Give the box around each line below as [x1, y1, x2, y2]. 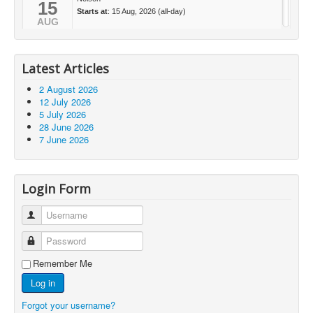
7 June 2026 [39, 132, 89, 146]
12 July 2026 [39, 94, 91, 108]
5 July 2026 [39, 107, 86, 121]
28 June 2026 [39, 119, 94, 133]
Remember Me [33, 256, 92, 270]
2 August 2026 [39, 82, 98, 96]
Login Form [22, 180, 91, 197]
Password [38, 233, 78, 247]
